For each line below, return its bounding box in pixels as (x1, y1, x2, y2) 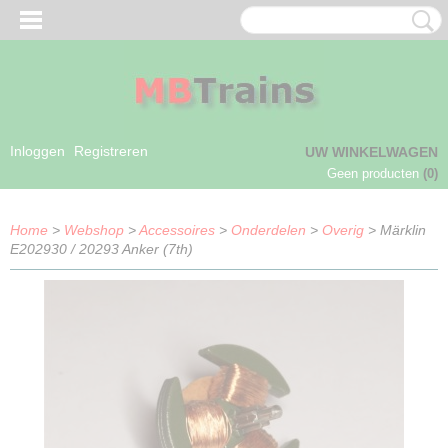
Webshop (64, 222, 124, 238)
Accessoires (139, 222, 215, 238)
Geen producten (327, 166, 423, 181)
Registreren (74, 143, 148, 159)
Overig (322, 222, 364, 238)
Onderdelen (231, 222, 306, 238)
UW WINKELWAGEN (305, 144, 438, 160)
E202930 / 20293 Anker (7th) (10, 241, 193, 257)
